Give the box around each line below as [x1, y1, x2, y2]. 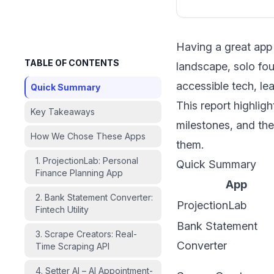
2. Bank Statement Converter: [35, 192, 153, 203]
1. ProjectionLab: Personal [35, 155, 138, 166]
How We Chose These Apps [31, 131, 146, 142]
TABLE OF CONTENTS [24, 57, 119, 68]
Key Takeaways [31, 106, 95, 117]
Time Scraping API [35, 241, 109, 252]
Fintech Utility [35, 204, 89, 215]
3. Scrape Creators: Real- [35, 229, 137, 240]
